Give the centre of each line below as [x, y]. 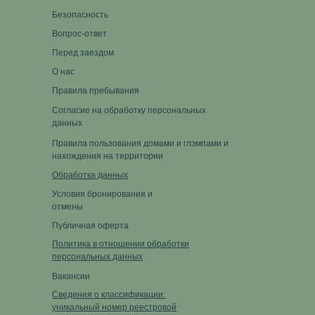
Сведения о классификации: [109, 295]
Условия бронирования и [102, 194]
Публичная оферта [90, 226]
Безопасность [80, 15]
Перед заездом [83, 53]
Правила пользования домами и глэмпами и [140, 143]
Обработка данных [90, 175]
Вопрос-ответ [79, 34]
